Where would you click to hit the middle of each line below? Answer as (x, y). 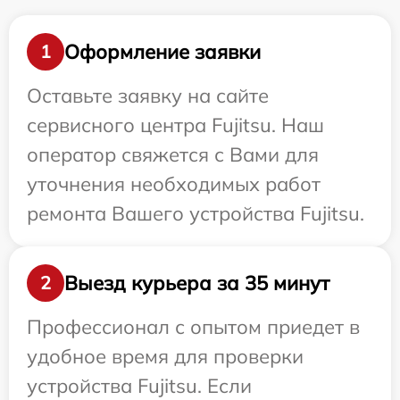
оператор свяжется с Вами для (173, 154)
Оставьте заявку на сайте (148, 96)
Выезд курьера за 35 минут (197, 283)
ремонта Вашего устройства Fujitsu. (196, 213)
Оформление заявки (162, 51)
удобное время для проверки (165, 356)
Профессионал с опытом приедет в (193, 327)
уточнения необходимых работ (174, 184)
